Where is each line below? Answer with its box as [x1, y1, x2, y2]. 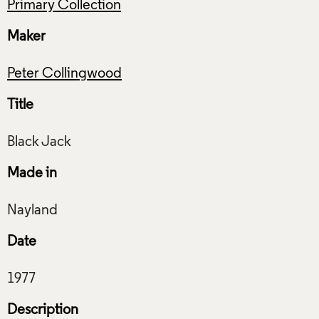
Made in [7, 166, 57, 181]
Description [7, 303, 78, 318]
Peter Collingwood [7, 66, 122, 81]
